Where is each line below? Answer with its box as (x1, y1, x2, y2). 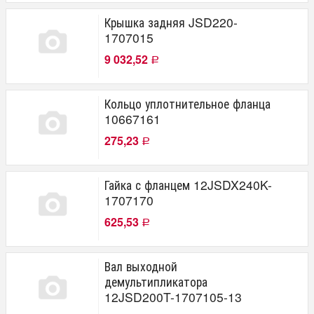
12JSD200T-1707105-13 (104, 287, 242, 306)
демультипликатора (104, 272, 207, 290)
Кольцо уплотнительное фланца (104, 94, 271, 112)
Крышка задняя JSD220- (104, 13, 238, 31)
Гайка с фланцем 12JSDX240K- (104, 175, 272, 193)
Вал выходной (104, 257, 177, 275)
